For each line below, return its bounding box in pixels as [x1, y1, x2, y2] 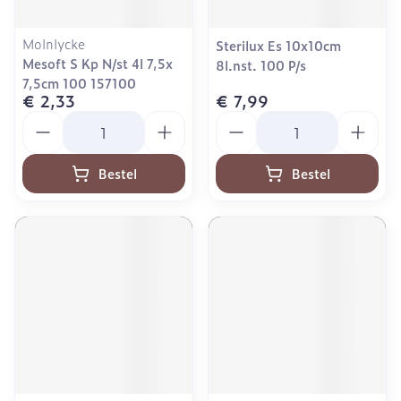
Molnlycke [22, 34, 85, 53]
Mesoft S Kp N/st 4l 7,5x [22, 54, 173, 73]
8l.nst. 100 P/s [216, 55, 306, 74]
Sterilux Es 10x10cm [216, 36, 341, 55]
